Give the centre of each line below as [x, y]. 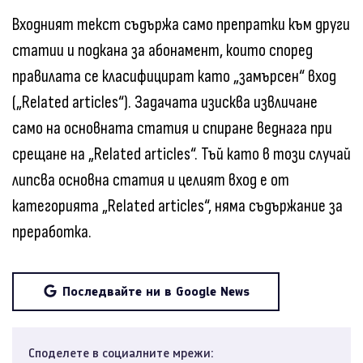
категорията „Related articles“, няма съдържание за [177, 207]
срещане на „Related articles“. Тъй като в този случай [181, 155]
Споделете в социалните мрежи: [121, 353]
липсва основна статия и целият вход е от [151, 181]
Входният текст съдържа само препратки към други [181, 25]
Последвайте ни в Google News [156, 292]
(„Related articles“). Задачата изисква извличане [165, 103]
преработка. [52, 233]
